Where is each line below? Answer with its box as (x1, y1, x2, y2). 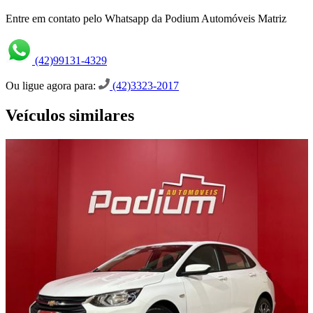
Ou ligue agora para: (6, 80, 99, 92)
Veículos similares (6, 106, 134, 125)
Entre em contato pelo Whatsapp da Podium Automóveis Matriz (6, 13, 286, 25)
